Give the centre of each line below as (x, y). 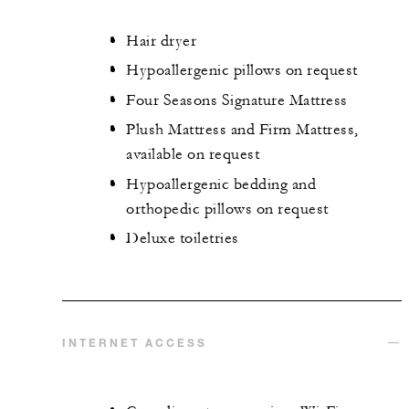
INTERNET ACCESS (135, 342)
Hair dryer (161, 41)
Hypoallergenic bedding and (221, 184)
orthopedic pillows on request (227, 209)
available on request (193, 155)
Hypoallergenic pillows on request (242, 71)
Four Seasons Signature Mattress (237, 100)
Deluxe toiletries (183, 239)
